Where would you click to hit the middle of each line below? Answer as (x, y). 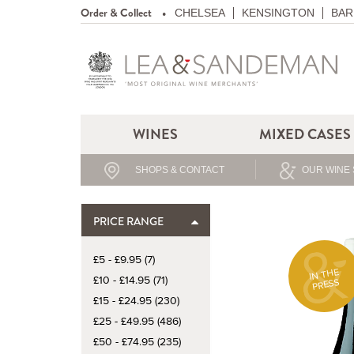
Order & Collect (116, 13)
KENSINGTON (278, 13)
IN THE (324, 274)
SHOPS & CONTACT (180, 170)
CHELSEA (200, 13)
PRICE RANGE (128, 221)
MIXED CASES (305, 134)
